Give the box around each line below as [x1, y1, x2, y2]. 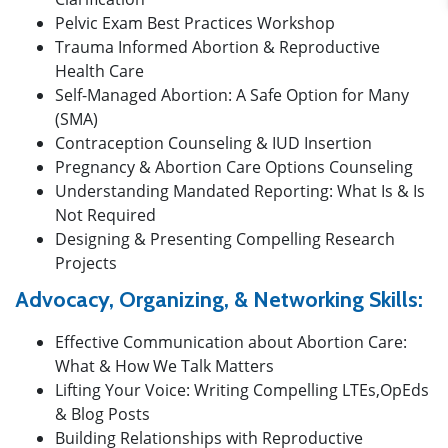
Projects [55, 251, 117, 274]
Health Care [55, 59, 144, 82]
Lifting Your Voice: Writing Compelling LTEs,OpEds [55, 378, 429, 401]
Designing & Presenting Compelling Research [55, 227, 395, 250]
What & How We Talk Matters [55, 354, 274, 377]
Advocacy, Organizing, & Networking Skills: [15, 285, 423, 313]
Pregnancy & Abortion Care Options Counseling [55, 155, 413, 178]
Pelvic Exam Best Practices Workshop [55, 11, 335, 34]
